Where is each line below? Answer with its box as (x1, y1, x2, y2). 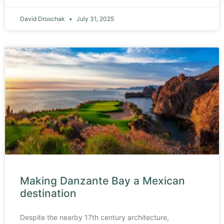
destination (20, 186, 76, 199)
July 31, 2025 (75, 14, 114, 22)
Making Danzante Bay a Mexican (20, 174, 185, 187)
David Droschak (20, 14, 66, 22)
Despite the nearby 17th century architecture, (20, 212, 169, 221)
